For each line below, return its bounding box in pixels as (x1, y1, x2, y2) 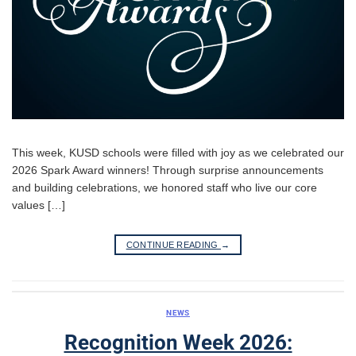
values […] (12, 199, 65, 212)
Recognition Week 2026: (64, 330, 292, 354)
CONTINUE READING (126, 239, 222, 250)
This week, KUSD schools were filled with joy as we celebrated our (12, 146, 344, 160)
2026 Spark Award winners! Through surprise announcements (12, 164, 323, 177)
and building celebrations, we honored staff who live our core (12, 181, 317, 195)
